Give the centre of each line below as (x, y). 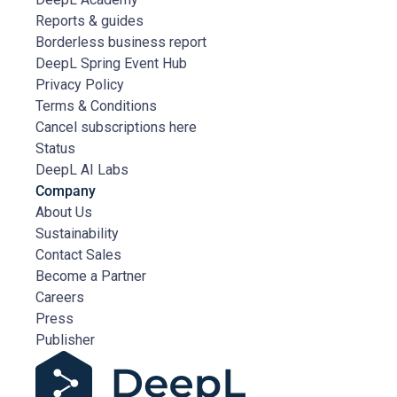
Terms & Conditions (96, 106)
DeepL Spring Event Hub (111, 64)
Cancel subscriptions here (116, 128)
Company (66, 191)
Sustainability (77, 234)
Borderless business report (121, 43)
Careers (60, 298)
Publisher (65, 340)
